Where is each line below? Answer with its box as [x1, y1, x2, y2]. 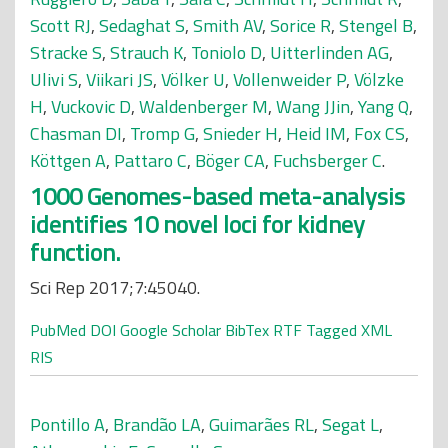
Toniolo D [191, 39, 262, 66]
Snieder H [203, 120, 278, 147]
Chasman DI [30, 120, 122, 147]
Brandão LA [113, 411, 201, 438]
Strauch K [110, 39, 183, 66]
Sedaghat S [99, 12, 185, 39]
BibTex [225, 318, 269, 342]
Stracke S [30, 39, 102, 66]
